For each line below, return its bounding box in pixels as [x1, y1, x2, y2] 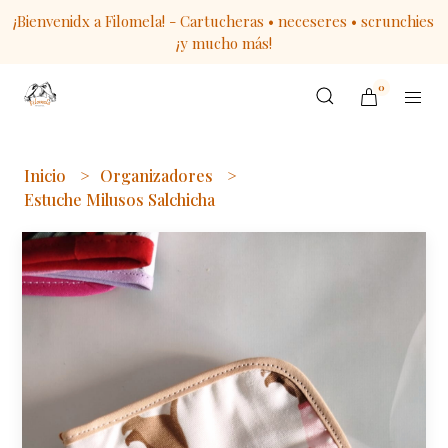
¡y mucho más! [176, 33, 272, 53]
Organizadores [100, 165, 218, 186]
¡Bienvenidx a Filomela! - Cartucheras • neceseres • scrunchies [14, 11, 434, 31]
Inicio [24, 165, 71, 186]
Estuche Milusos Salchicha [24, 189, 216, 210]
